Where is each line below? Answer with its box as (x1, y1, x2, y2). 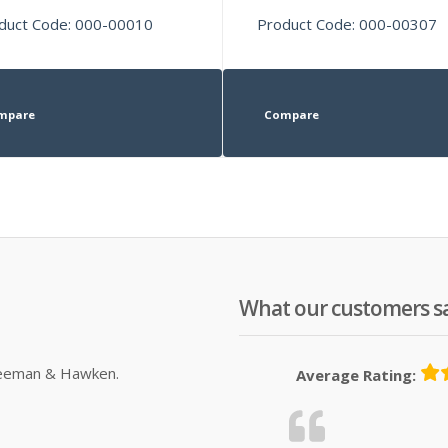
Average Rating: (296, 364, 416, 385)
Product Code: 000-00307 (257, 13, 438, 34)
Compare (263, 106, 319, 122)
